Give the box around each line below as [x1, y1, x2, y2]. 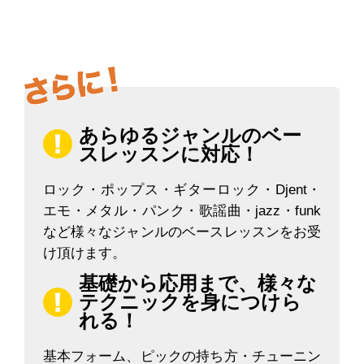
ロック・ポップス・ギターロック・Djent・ [42, 181, 322, 197]
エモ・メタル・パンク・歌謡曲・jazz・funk [42, 202, 322, 219]
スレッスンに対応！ [79, 142, 260, 165]
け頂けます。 [42, 245, 126, 261]
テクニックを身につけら [79, 290, 302, 313]
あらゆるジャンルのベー [79, 123, 302, 146]
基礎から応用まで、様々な [79, 271, 318, 294]
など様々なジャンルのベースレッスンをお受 [42, 223, 322, 240]
